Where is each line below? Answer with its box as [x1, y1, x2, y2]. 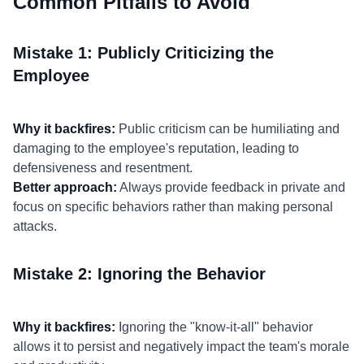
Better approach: [13, 180, 117, 194]
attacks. [13, 219, 57, 233]
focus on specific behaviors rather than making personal [13, 200, 333, 214]
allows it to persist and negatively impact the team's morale [13, 340, 349, 353]
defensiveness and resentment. [13, 161, 193, 175]
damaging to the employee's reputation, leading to [13, 141, 299, 155]
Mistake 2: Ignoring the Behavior [13, 265, 266, 283]
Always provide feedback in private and [117, 180, 345, 194]
